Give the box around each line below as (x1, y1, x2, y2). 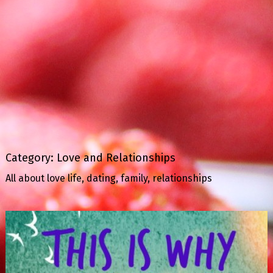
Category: (5, 151, 57, 165)
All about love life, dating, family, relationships (5, 172, 212, 184)
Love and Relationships (56, 151, 175, 165)
